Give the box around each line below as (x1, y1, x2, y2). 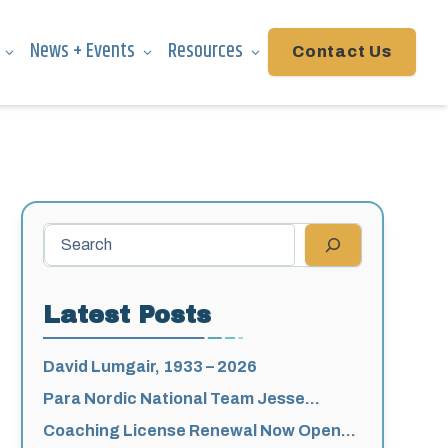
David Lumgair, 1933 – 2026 (43, 357, 258, 375)
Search (42, 224, 94, 242)
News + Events (30, 36, 135, 68)
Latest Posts (43, 301, 212, 328)
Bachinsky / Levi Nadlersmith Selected (43, 413, 345, 431)
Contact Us (292, 43, 392, 61)
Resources (168, 36, 243, 68)
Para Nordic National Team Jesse (43, 389, 306, 407)
